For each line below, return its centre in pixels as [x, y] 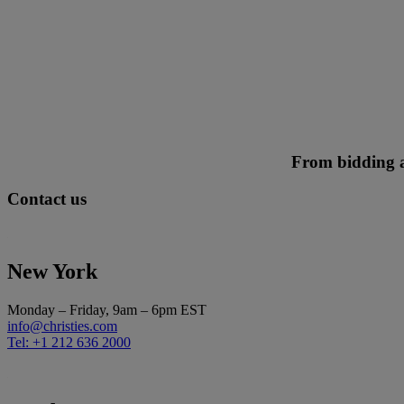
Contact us [47, 198]
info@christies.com [62, 326]
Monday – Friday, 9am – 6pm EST [107, 310]
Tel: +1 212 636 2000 [69, 343]
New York [52, 272]
